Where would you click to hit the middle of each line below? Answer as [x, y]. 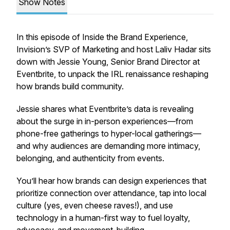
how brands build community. [70, 86]
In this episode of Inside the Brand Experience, [102, 37]
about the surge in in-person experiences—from [105, 121]
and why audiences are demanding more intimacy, [108, 146]
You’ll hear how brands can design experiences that [111, 181]
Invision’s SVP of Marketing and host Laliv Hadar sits [114, 49]
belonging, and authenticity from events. [90, 158]
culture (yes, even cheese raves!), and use [95, 205]
